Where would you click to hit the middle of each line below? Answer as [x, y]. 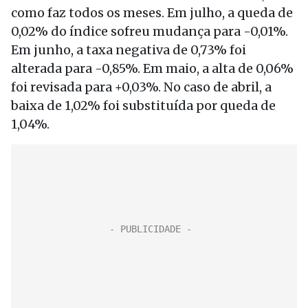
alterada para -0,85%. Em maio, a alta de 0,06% [152, 68]
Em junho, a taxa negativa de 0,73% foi [129, 50]
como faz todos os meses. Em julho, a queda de [152, 13]
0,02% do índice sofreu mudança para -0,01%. [150, 31]
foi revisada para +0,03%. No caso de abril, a [141, 87]
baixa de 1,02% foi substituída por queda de [143, 106]
